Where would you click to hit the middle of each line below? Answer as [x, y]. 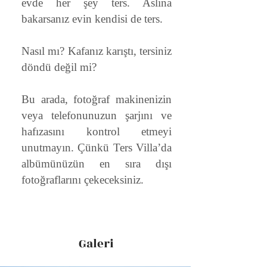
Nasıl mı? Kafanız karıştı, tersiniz [97, 51]
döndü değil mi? [59, 67]
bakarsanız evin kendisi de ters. [94, 19]
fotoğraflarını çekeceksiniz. [83, 180]
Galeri [96, 244]
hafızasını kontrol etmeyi [97, 131]
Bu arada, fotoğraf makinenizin [97, 99]
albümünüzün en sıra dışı [97, 164]
